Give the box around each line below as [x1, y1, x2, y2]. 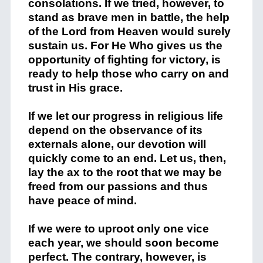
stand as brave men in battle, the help [28, 11, 230, 23]
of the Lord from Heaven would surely [28, 25, 231, 38]
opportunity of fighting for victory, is [28, 53, 221, 66]
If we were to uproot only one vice [28, 222, 209, 235]
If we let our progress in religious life [28, 110, 223, 122]
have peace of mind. [28, 194, 137, 207]
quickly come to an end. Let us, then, [28, 152, 226, 164]
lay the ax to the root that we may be [28, 166, 222, 178]
